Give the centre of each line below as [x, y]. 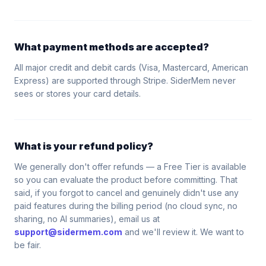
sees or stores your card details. [77, 94]
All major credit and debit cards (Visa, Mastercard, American [131, 67]
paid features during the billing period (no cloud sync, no [126, 206]
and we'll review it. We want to [183, 232]
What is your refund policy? [84, 146]
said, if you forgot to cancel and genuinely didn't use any [126, 193]
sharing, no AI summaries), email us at [87, 219]
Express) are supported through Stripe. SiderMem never [125, 80]
